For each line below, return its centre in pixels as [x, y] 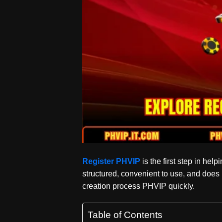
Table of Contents [125, 215]
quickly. [182, 186]
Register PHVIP [111, 162]
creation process [112, 186]
